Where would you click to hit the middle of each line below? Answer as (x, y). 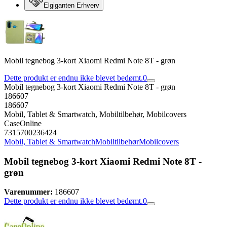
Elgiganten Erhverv (71, 5)
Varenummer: (28, 192)
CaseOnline (23, 123)
